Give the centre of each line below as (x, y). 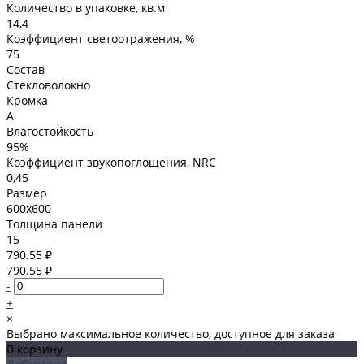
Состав (26, 69)
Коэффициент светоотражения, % (101, 38)
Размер (27, 193)
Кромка (27, 100)
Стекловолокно (48, 84)
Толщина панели (54, 223)
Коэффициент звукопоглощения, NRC (111, 162)
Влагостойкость (50, 131)
